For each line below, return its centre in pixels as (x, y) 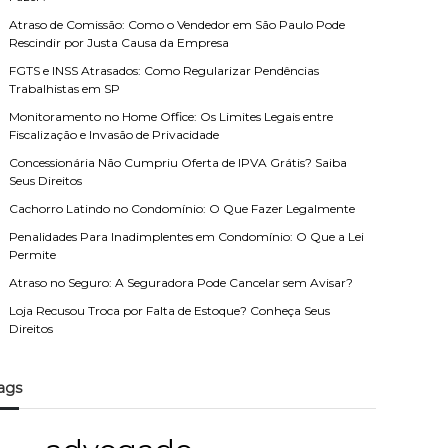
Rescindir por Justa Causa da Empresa (119, 42)
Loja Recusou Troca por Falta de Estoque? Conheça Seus (170, 310)
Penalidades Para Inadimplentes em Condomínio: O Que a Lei (187, 236)
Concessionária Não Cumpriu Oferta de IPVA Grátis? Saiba (178, 162)
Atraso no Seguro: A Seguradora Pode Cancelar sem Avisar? (181, 282)
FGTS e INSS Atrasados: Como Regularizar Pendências (164, 70)
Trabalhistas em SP (65, 88)
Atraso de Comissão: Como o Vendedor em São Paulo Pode (177, 24)
